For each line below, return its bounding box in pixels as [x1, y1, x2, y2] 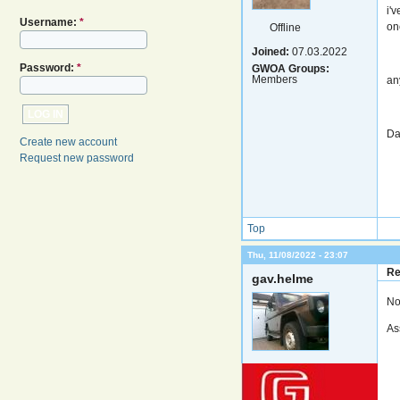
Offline [269, 21, 301, 34]
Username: [20, 16, 79, 29]
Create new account [20, 136, 117, 148]
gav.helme [251, 271, 313, 286]
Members [251, 72, 297, 86]
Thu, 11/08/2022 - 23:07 [246, 249, 348, 260]
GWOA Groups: [251, 62, 329, 75]
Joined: [251, 45, 289, 58]
